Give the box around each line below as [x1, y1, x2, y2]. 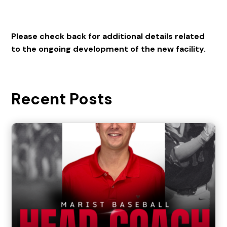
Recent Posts [11, 89, 113, 110]
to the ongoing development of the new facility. [11, 44, 206, 55]
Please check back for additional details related [11, 31, 205, 42]
